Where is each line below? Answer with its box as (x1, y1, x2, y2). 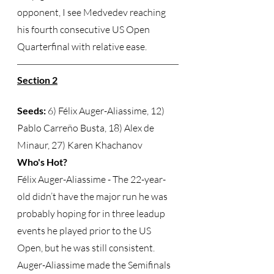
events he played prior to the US (17, 224, 153, 237)
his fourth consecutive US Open (17, 23, 152, 35)
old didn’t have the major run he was (17, 190, 169, 202)
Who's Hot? (17, 156, 67, 168)
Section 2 (17, 74, 57, 86)
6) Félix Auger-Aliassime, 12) (46, 105, 166, 117)
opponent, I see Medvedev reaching (17, 6, 168, 18)
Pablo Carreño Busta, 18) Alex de (17, 122, 156, 134)
